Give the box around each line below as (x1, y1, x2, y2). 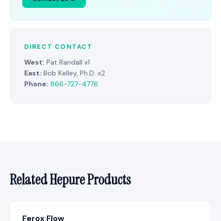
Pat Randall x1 (44, 58, 90, 67)
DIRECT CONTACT (24, 42, 92, 51)
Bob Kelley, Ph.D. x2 (41, 69, 105, 77)
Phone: (24, 79, 48, 88)
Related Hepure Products (10, 171, 131, 189)
